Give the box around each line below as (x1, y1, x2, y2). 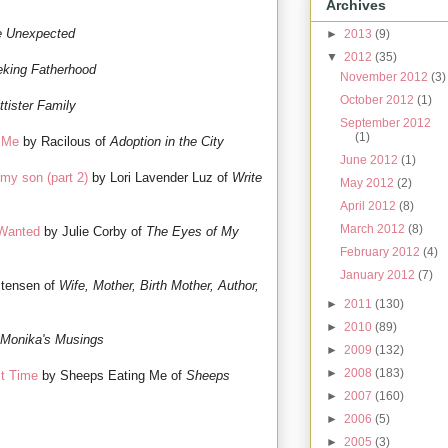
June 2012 (340, 152, 402, 167)
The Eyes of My (146, 224, 239, 240)
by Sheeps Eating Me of (38, 368, 186, 384)
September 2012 (340, 115, 432, 130)
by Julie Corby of (40, 224, 146, 240)
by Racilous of (19, 134, 110, 150)
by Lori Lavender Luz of (88, 170, 232, 186)
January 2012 (340, 267, 419, 282)
